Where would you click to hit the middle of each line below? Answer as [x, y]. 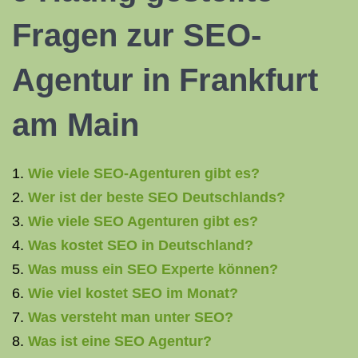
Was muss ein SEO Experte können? [153, 269]
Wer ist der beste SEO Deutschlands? [157, 197]
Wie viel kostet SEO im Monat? [133, 293]
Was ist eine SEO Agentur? [120, 341]
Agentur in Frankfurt [165, 80]
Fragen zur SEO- [137, 35]
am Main [76, 125]
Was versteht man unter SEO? [131, 317]
